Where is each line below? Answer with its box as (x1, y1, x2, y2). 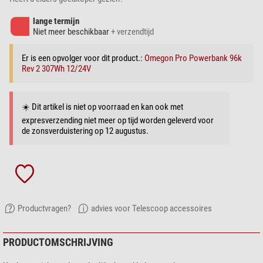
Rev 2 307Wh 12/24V (22, 63, 91, 75)
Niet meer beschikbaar (33, 26, 111, 38)
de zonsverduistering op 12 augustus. (22, 126, 149, 137)
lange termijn (33, 16, 79, 27)
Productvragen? (18, 203, 71, 214)
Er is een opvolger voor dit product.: (22, 53, 144, 64)
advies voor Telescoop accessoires (91, 203, 212, 214)
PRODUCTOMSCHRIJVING (3, 236, 113, 249)
